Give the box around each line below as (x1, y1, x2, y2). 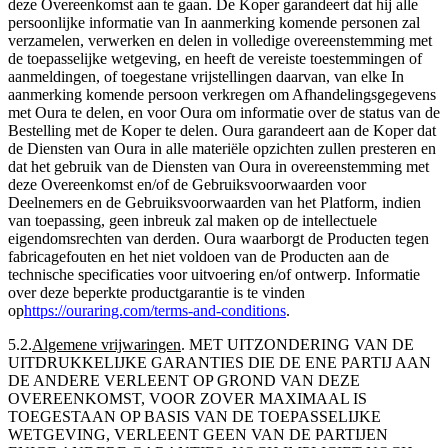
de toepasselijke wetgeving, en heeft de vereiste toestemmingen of (8, 50, 422, 68)
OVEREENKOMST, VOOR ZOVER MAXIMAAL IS (8, 390, 367, 408)
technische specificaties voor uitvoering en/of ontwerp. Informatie (8, 266, 420, 284)
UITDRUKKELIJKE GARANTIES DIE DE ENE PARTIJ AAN (8, 354, 431, 372)
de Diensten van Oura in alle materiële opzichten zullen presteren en (8, 140, 436, 158)
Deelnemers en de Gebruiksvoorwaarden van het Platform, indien (8, 194, 421, 212)
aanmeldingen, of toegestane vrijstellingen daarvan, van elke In (8, 68, 404, 86)
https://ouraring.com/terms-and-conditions (24, 302, 286, 320)
